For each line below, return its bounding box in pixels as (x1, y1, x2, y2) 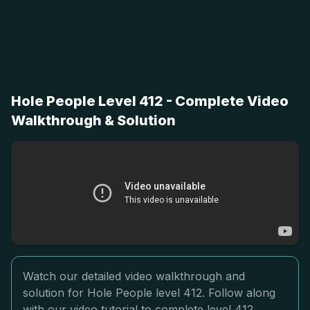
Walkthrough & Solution (11, 112, 176, 129)
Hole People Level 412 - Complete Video (11, 93, 289, 109)
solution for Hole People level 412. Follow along (23, 286, 275, 300)
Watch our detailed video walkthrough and (23, 269, 245, 283)
